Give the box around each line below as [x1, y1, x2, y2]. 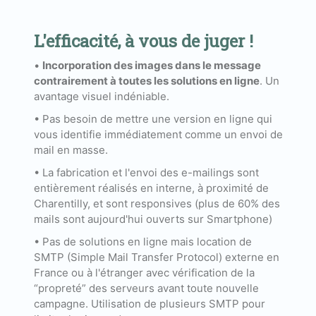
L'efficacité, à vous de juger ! [33, 30, 253, 53]
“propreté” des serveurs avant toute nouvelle [33, 281, 259, 296]
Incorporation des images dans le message [42, 59, 261, 73]
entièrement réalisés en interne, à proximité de [33, 181, 269, 195]
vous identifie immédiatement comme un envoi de [33, 128, 283, 142]
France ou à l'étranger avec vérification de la [33, 266, 255, 280]
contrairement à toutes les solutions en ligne [33, 74, 260, 88]
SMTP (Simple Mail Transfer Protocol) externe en [33, 250, 279, 265]
